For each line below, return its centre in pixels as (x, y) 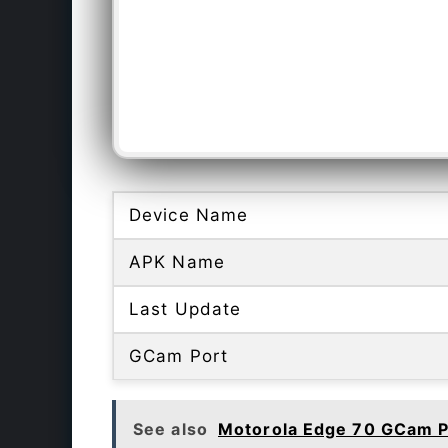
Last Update (185, 309)
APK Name (177, 262)
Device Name (189, 215)
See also (170, 429)
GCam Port (178, 356)
